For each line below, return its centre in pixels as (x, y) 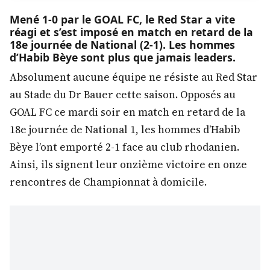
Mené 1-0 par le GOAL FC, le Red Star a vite (122, 19)
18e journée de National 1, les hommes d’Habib (125, 130)
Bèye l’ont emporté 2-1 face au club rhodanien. (124, 147)
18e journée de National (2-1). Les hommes (122, 44)
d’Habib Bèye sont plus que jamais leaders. (123, 57)
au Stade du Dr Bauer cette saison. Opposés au (123, 95)
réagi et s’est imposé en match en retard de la (131, 32)
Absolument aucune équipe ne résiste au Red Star (133, 77)
